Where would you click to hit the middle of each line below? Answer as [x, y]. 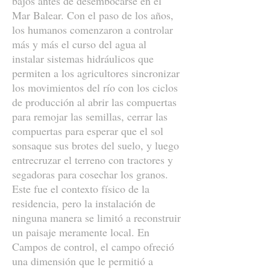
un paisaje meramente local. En [81, 232]
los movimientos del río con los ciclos [95, 87]
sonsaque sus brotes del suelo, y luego [96, 145]
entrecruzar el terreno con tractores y [93, 160]
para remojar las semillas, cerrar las [90, 116]
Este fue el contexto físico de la [81, 189]
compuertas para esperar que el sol [88, 131]
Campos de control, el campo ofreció [93, 246]
